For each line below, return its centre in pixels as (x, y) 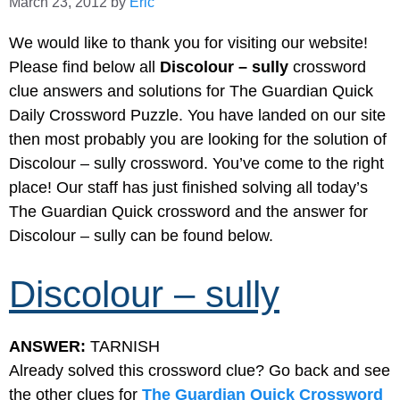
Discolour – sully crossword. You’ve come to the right (196, 164)
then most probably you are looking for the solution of (198, 140)
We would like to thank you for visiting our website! (188, 43)
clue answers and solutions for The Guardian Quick (191, 92)
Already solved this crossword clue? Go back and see (200, 371)
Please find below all (84, 67)
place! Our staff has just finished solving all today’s (188, 188)
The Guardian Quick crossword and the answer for (188, 212)
